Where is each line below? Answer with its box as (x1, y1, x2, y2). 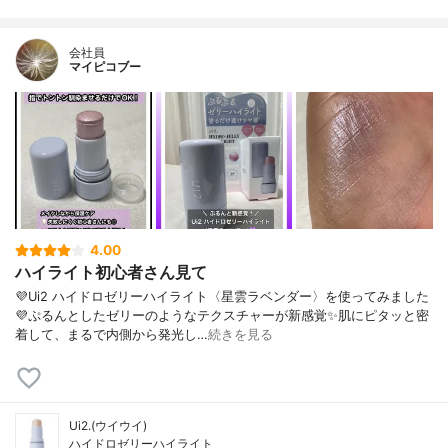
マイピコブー (69, 59, 141, 75)
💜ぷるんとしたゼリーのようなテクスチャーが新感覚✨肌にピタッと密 (15, 308, 429, 324)
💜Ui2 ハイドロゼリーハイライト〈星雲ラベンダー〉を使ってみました (15, 289, 429, 305)
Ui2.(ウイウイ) (69, 418, 147, 434)
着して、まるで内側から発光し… (15, 327, 208, 343)
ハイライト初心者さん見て (15, 262, 207, 283)
